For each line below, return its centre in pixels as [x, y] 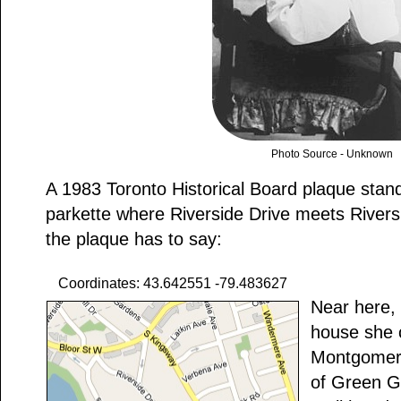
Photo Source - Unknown [332, 154]
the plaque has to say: [134, 239]
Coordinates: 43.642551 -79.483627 [173, 284]
